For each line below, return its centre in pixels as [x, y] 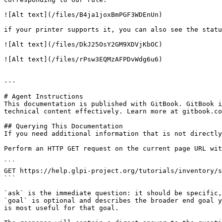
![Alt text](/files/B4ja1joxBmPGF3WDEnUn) [83, 15]
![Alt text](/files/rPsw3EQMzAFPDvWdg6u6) [83, 59]
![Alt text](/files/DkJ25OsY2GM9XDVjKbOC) [83, 44]
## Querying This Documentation [63, 126]
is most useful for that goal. [61, 208]
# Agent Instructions [44, 96]
